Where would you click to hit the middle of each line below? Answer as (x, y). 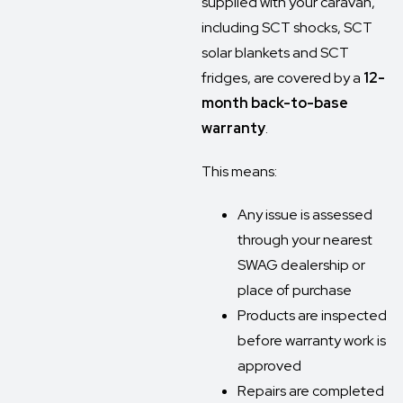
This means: (239, 171)
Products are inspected (312, 315)
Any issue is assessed (305, 215)
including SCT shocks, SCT (287, 27)
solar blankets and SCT (275, 53)
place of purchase (295, 290)
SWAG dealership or (301, 265)
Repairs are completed (311, 391)
